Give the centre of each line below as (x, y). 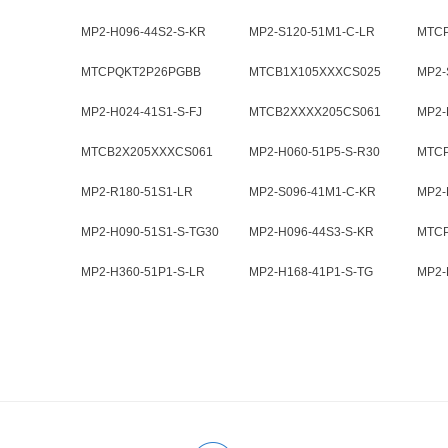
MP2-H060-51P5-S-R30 (314, 152)
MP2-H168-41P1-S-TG (311, 272)
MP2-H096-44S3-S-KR (311, 232)
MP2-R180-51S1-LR (137, 192)
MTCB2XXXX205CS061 (315, 112)
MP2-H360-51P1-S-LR (143, 272)
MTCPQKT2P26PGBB (141, 72)
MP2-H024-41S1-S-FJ (141, 112)
